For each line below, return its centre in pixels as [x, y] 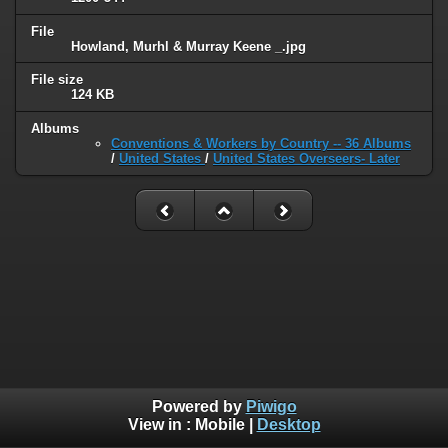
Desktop [288, 425]
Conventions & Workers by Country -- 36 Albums [261, 144]
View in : [161, 425]
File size [57, 80]
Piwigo [271, 407]
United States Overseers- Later [306, 159]
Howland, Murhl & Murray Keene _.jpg [188, 46]
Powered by [198, 407]
